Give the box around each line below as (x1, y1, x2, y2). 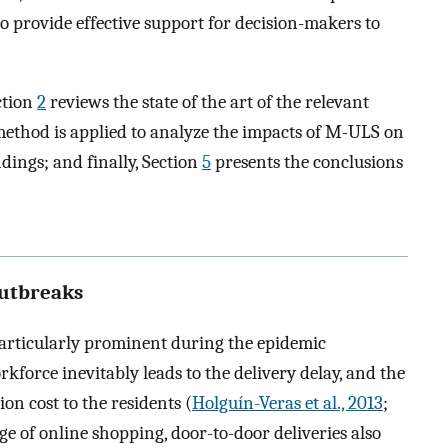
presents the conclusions (211, 150, 403, 173)
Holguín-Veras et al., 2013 (192, 392, 383, 415)
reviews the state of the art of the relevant (46, 90, 369, 113)
